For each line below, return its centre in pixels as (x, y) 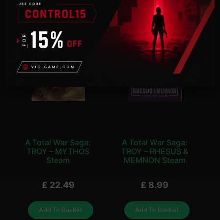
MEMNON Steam (154, 160)
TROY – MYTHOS (58, 151)
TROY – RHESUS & (154, 151)
